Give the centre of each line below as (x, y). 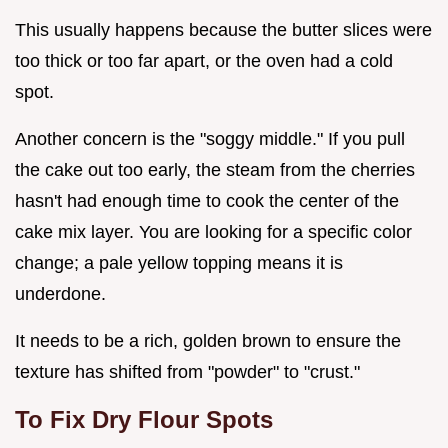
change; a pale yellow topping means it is (179, 262)
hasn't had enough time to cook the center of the (207, 200)
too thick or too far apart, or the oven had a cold (204, 60)
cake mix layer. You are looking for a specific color (213, 231)
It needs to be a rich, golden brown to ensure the (208, 340)
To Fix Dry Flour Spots (144, 419)
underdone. (60, 293)
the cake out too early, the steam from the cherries (215, 169)
